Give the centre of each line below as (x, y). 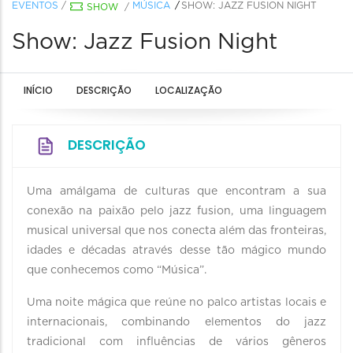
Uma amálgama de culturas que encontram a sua (176, 191)
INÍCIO (38, 90)
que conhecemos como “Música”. (118, 270)
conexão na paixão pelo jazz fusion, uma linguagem (176, 211)
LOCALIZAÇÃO (189, 90)
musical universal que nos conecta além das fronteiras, (176, 231)
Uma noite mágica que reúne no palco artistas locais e (176, 303)
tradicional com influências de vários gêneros (176, 342)
